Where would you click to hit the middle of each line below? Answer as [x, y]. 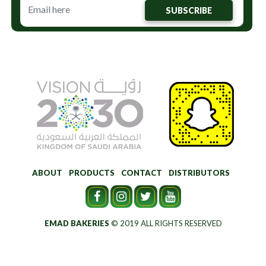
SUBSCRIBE [189, 10]
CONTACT [141, 173]
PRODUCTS [91, 173]
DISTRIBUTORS [199, 173]
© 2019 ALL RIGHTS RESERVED [165, 223]
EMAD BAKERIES [77, 223]
